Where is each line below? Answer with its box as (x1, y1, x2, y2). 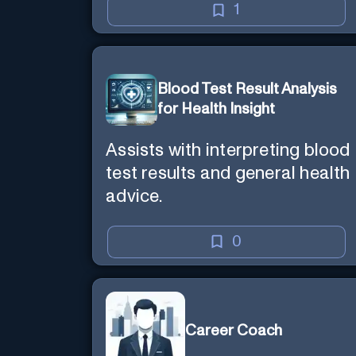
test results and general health (106, 164, 350, 184)
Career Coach (185, 323, 283, 339)
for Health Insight (157, 102, 276, 118)
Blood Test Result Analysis (157, 82, 338, 98)
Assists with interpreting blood (106, 141, 350, 161)
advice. (106, 188, 163, 207)
